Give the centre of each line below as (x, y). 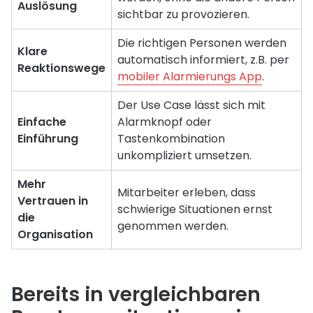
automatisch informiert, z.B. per (203, 59)
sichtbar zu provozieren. (183, 14)
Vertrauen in (53, 201)
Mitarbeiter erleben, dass (187, 192)
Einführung (48, 138)
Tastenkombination (171, 138)
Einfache (42, 122)
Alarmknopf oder (165, 122)
